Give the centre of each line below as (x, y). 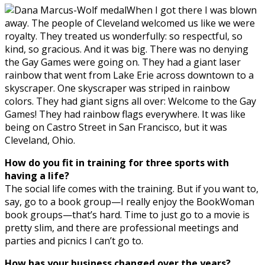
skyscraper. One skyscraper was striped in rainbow (117, 88)
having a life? (37, 175)
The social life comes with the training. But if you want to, (132, 188)
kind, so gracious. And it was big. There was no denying (127, 49)
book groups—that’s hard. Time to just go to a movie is (127, 214)
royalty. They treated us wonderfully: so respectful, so (124, 36)
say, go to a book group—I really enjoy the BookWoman (130, 201)
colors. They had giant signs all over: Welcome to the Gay (130, 101)
